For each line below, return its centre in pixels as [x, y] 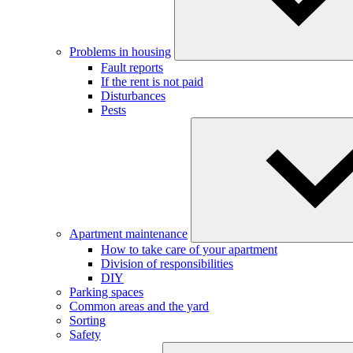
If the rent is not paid [152, 81]
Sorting [87, 320]
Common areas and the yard [139, 306]
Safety [85, 334]
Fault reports [132, 67]
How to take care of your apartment [189, 249]
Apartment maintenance [128, 233]
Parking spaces [106, 292]
